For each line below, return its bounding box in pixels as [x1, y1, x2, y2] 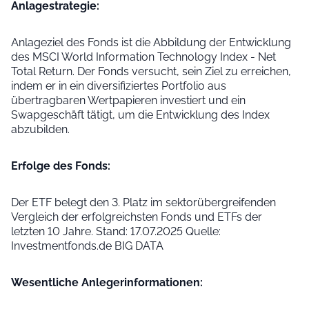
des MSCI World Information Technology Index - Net [11, 50, 276, 63]
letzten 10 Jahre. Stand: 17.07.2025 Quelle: [11, 225, 221, 238]
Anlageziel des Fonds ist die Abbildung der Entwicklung [11, 36, 291, 49]
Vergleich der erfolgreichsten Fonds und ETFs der [11, 210, 262, 223]
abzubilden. [11, 123, 70, 136]
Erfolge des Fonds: [11, 159, 110, 172]
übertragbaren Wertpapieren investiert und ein [11, 94, 246, 107]
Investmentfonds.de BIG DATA [11, 239, 163, 252]
